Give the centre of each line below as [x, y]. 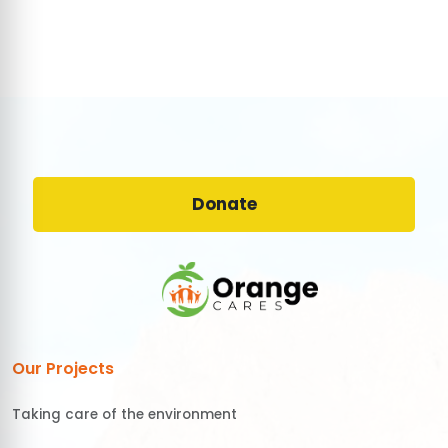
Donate [224, 203]
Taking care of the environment [124, 414]
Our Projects [63, 368]
